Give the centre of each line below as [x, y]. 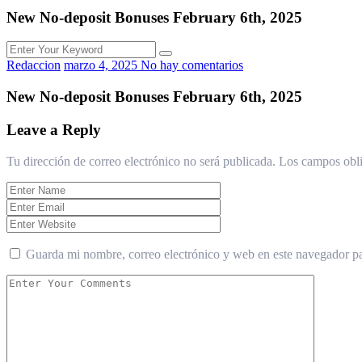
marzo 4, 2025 [102, 65]
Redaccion [34, 65]
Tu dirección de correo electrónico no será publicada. [141, 161]
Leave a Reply [54, 129]
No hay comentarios [192, 65]
